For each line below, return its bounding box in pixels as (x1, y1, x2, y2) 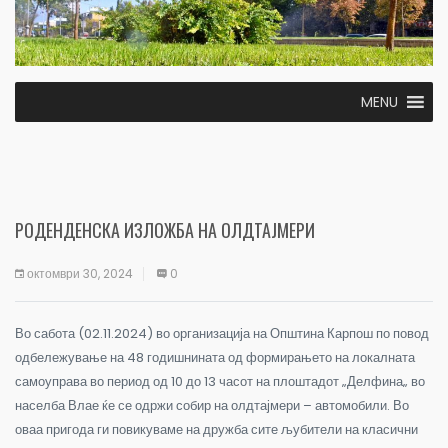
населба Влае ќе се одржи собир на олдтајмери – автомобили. (15, 395, 393, 415)
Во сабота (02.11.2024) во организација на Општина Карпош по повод (15, 323, 429, 343)
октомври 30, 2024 (27, 264, 133, 282)
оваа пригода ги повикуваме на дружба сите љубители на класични (15, 419, 418, 439)
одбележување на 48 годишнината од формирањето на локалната (15, 347, 415, 367)
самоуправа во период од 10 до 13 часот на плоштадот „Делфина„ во (15, 371, 425, 391)
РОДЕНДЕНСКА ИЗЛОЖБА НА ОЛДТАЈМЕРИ (15, 216, 315, 243)
